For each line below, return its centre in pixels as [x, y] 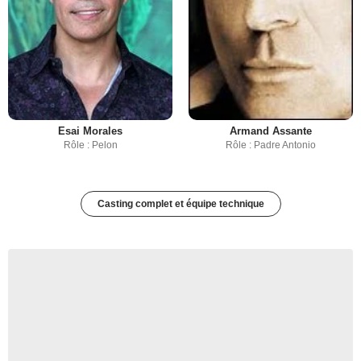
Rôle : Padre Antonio [271, 145]
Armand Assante [271, 131]
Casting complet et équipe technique [180, 204]
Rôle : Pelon [90, 145]
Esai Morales [90, 131]
